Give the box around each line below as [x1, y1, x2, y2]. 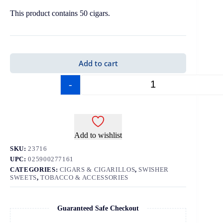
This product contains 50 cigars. [10, 8, 110, 17]
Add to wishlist [74, 130, 122, 139]
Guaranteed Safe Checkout [57, 204, 139, 212]
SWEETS [10, 173, 37, 181]
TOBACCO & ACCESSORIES [40, 173, 128, 181]
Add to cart [78, 58, 118, 68]
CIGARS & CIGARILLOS [59, 165, 135, 173]
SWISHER [138, 165, 169, 173]
